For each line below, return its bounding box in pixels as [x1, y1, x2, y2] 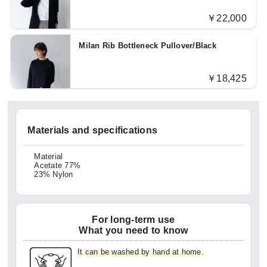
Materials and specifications [27, 125, 158, 135]
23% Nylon [34, 169, 73, 179]
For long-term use [92, 214, 175, 225]
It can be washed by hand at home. [77, 247, 204, 257]
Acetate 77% [34, 160, 81, 170]
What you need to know [79, 225, 188, 235]
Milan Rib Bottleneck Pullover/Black [79, 41, 216, 50]
